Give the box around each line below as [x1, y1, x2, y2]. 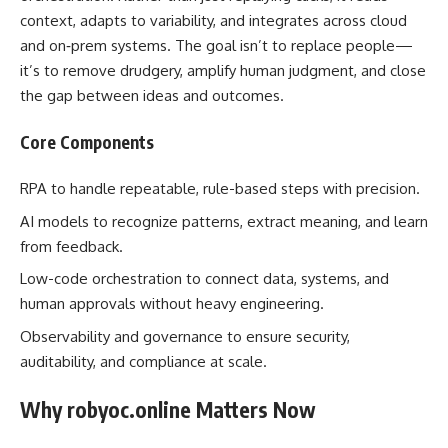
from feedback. [20, 236, 123, 256]
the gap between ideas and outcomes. [20, 86, 284, 105]
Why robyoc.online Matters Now [20, 396, 316, 423]
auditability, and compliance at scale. [20, 351, 267, 371]
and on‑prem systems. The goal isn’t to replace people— [20, 36, 413, 55]
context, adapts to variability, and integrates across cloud [20, 11, 407, 30]
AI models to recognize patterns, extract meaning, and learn [20, 211, 428, 231]
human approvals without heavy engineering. [20, 294, 324, 313]
